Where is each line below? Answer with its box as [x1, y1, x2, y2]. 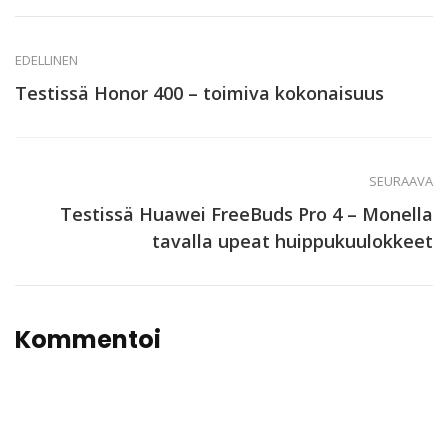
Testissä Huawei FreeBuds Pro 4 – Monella [60, 201, 433, 226]
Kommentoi [15, 322, 161, 356]
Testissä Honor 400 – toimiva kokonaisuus [15, 80, 384, 105]
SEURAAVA [369, 171, 433, 190]
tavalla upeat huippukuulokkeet [152, 228, 433, 253]
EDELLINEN [15, 50, 78, 69]
